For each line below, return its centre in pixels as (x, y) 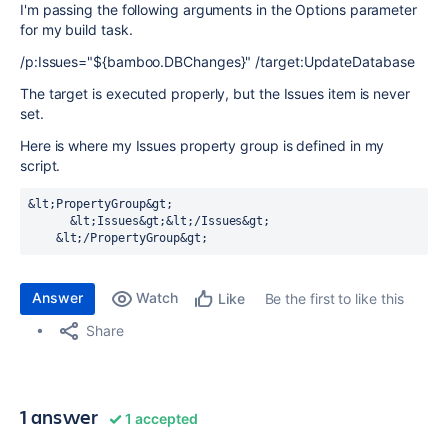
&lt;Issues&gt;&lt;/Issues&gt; (49, 221)
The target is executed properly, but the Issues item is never (215, 93)
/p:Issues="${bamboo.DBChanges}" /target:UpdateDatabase (217, 61)
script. (40, 165)
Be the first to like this (334, 298)
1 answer (59, 416)
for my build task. (76, 29)
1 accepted (160, 418)
